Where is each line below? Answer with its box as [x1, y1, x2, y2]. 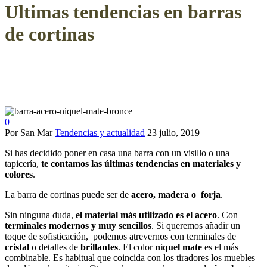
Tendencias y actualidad [55, 127, 145, 138]
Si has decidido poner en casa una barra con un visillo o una [5, 147, 229, 158]
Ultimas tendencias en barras [5, 1, 241, 23]
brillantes [78, 241, 118, 252]
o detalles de [29, 241, 78, 252]
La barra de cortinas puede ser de [5, 189, 129, 200]
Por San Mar [5, 127, 52, 138]
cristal [5, 241, 29, 252]
